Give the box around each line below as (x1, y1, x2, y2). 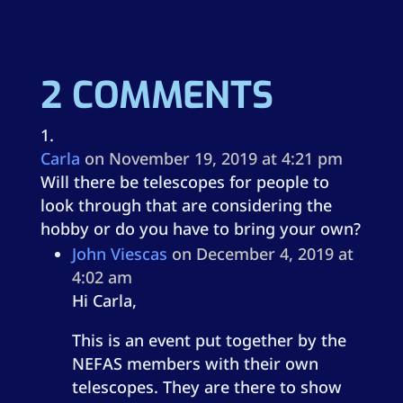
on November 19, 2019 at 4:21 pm (84, 148, 343, 169)
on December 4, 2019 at (171, 243, 354, 264)
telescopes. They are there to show (71, 376, 342, 398)
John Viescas (71, 243, 167, 264)
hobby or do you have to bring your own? (40, 218, 361, 239)
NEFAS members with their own (71, 353, 318, 374)
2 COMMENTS (40, 71, 273, 120)
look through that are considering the (40, 194, 332, 216)
